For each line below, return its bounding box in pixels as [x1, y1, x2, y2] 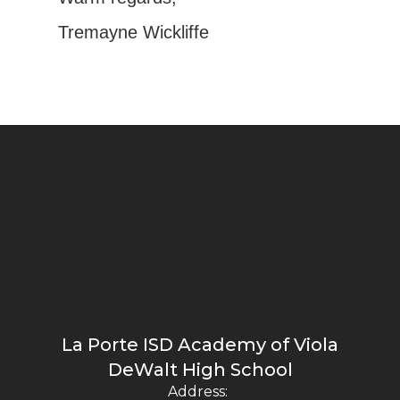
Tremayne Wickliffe [58, 22, 209, 43]
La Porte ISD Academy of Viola [62, 334, 338, 356]
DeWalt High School [107, 359, 293, 381]
